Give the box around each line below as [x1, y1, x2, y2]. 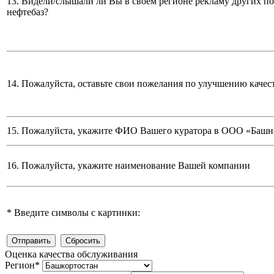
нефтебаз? [7, 7, 48, 18]
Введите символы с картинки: [12, 207, 140, 218]
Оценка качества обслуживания [5, 249, 138, 260]
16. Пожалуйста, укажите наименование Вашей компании [7, 160, 250, 171]
